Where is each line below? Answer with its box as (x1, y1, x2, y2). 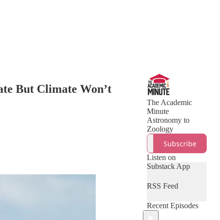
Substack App (147, 162, 190, 170)
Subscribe (164, 138, 196, 148)
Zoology (147, 125, 173, 133)
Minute (147, 107, 169, 115)
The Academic (147, 98, 192, 107)
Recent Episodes (147, 201, 198, 210)
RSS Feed (147, 182, 178, 190)
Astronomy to (147, 116, 190, 124)
